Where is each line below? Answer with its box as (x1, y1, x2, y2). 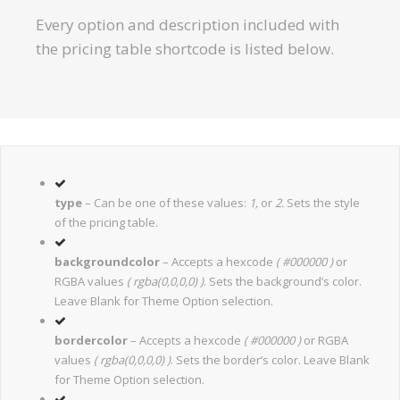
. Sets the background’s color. (204, 273, 362, 290)
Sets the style (287, 195, 360, 212)
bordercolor (54, 332, 128, 349)
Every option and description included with (36, 14, 339, 36)
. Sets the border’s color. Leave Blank (171, 352, 370, 369)
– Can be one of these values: (82, 195, 246, 212)
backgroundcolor (54, 254, 160, 271)
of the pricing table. (54, 214, 158, 231)
